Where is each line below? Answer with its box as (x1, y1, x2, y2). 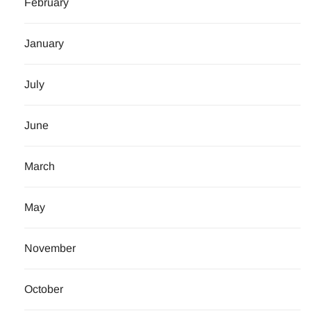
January (24, 37, 64, 50)
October (24, 283, 63, 296)
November (24, 242, 76, 255)
